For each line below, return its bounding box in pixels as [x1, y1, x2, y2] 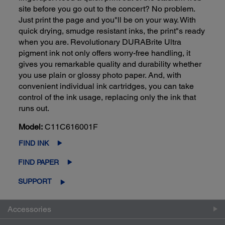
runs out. [19, 103, 50, 113]
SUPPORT [18, 177, 52, 185]
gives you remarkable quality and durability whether [19, 59, 202, 69]
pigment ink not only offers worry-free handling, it [19, 48, 191, 58]
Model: [19, 122, 43, 132]
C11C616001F [45, 122, 98, 132]
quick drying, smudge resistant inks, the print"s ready [19, 26, 205, 36]
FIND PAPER [18, 158, 59, 166]
